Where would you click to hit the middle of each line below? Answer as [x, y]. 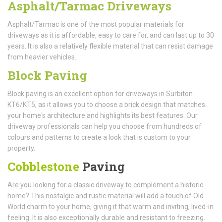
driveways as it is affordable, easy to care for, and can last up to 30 [111, 35]
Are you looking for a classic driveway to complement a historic [105, 185]
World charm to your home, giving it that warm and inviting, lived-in [111, 206]
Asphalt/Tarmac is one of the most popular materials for [96, 24]
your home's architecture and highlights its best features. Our [103, 115]
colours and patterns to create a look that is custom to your [99, 137]
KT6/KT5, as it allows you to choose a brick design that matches [106, 104]
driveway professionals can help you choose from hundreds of [105, 126]
